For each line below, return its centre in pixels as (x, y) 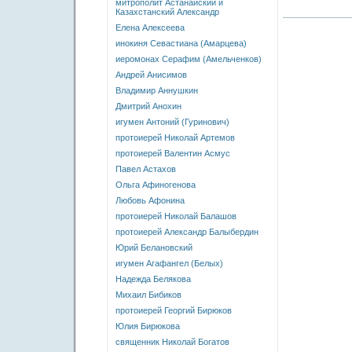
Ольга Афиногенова (156, 185)
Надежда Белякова (153, 279)
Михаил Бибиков (148, 295)
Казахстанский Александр (167, 12)
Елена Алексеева (150, 27)
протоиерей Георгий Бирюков (174, 310)
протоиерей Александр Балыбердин (187, 232)
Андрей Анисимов (151, 75)
